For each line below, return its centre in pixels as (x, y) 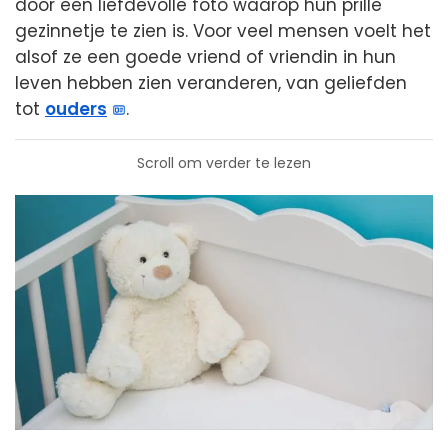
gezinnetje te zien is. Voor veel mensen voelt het (223, 31)
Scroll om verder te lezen (224, 163)
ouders (76, 109)
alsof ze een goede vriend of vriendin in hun (205, 57)
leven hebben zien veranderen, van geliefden (211, 83)
